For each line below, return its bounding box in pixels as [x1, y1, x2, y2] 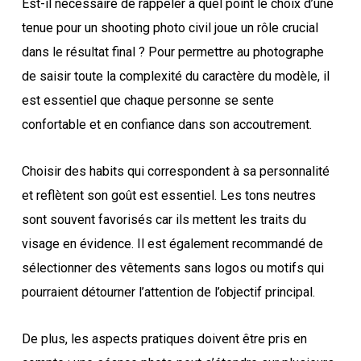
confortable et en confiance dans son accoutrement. [21, 116, 312, 132]
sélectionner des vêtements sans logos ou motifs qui [21, 259, 324, 276]
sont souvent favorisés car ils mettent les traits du [21, 211, 306, 227]
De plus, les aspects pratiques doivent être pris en [21, 330, 307, 346]
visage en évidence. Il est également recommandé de [21, 235, 323, 251]
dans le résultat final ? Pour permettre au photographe [21, 44, 324, 60]
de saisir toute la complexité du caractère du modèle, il [21, 68, 330, 84]
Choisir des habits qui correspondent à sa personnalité [21, 163, 330, 179]
